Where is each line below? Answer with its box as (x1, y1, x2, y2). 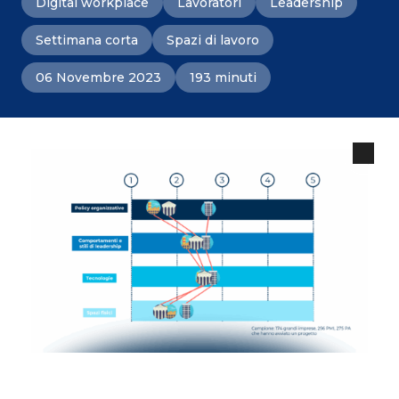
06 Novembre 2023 (36, 69, 161, 85)
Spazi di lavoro (167, 32, 259, 48)
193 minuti (190, 69, 256, 85)
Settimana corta (36, 32, 138, 48)
